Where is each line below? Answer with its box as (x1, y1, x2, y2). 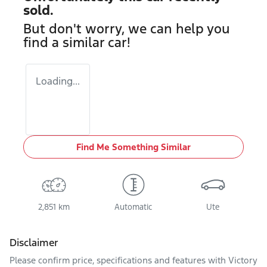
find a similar (23, 34, 108, 51)
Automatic (114, 202, 153, 212)
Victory (228, 254, 257, 266)
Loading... (36, 74, 80, 88)
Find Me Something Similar (76, 141, 191, 153)
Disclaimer (10, 236, 58, 249)
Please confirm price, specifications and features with (10, 254, 228, 266)
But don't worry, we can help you (23, 20, 230, 37)
